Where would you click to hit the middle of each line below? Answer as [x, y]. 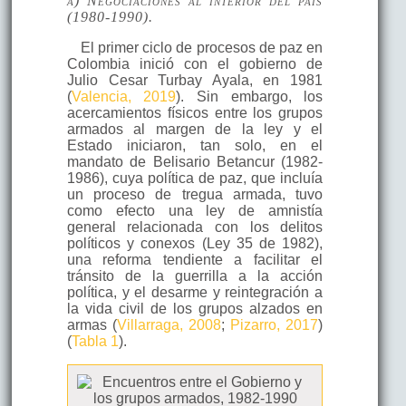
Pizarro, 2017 [275, 324]
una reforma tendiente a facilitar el [195, 259]
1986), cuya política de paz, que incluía [195, 178]
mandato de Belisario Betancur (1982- [195, 161]
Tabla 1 [95, 341]
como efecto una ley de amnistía [195, 210]
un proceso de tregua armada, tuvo [195, 194]
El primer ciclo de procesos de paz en [202, 47]
